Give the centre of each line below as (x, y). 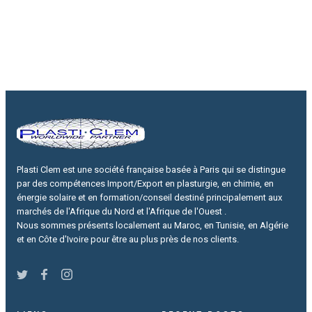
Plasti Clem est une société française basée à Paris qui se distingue (151, 170)
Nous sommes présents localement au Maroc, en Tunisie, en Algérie (153, 225)
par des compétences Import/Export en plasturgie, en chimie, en (145, 184)
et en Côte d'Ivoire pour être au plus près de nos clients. (128, 239)
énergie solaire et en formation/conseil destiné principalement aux (149, 197)
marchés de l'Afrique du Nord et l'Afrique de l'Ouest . (122, 211)
